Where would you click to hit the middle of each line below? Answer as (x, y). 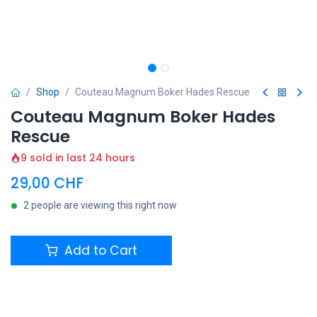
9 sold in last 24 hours (78, 158)
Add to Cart (99, 250)
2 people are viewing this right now (100, 205)
